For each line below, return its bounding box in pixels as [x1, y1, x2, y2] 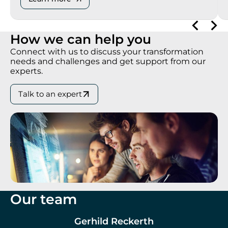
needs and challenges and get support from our [10, 56, 206, 67]
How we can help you [10, 32, 151, 47]
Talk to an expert [18, 89, 82, 99]
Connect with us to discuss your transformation [10, 47, 204, 57]
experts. [10, 66, 43, 76]
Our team [10, 191, 77, 208]
